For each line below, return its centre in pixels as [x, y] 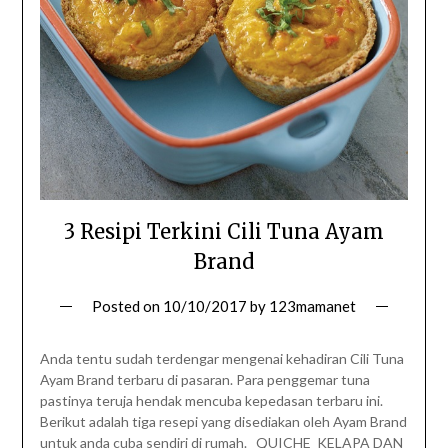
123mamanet [312, 306]
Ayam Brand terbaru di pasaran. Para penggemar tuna [204, 380]
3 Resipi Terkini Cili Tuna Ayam [224, 232]
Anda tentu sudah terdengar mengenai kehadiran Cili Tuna [221, 359]
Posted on [127, 306]
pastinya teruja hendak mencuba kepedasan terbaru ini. [211, 401]
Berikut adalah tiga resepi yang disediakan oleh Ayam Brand [223, 422]
